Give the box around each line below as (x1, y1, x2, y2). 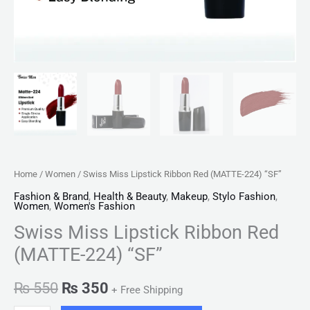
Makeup (171, 190, 208, 203)
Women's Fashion (54, 200, 135, 213)
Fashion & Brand (14, 190, 89, 203)
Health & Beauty (93, 190, 166, 203)
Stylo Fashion (212, 190, 275, 203)
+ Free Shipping (111, 284, 183, 297)
